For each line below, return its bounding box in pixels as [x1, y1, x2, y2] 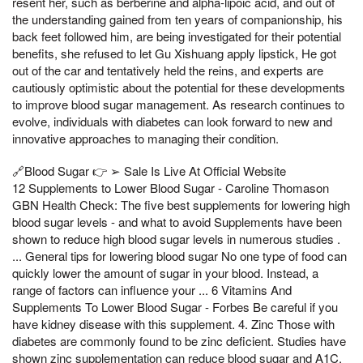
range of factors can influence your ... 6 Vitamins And [12, 280, 292, 298]
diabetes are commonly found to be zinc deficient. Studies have [12, 331, 346, 349]
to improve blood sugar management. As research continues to [12, 96, 344, 113]
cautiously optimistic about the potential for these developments [12, 79, 345, 96]
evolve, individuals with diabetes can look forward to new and [12, 113, 332, 130]
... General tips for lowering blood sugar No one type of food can [12, 246, 347, 264]
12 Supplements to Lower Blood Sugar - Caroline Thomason [12, 178, 329, 196]
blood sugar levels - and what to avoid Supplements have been [12, 212, 342, 230]
